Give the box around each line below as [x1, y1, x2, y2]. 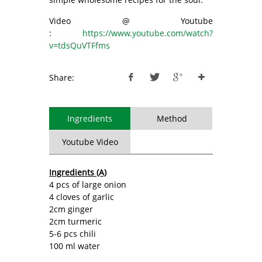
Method [156, 112, 187, 124]
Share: [49, 71, 74, 83]
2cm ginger [49, 203, 93, 215]
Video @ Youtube [49, 15, 213, 26]
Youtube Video [61, 136, 118, 147]
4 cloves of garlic [49, 191, 114, 202]
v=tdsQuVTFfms [49, 39, 110, 51]
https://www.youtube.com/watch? [82, 27, 213, 39]
